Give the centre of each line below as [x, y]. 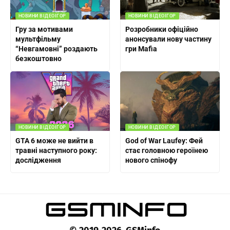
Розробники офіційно [161, 30]
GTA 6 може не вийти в [54, 141]
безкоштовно [38, 59]
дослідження [38, 160]
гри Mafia [141, 49]
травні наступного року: [56, 151]
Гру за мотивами [44, 30]
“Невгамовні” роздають [56, 49]
